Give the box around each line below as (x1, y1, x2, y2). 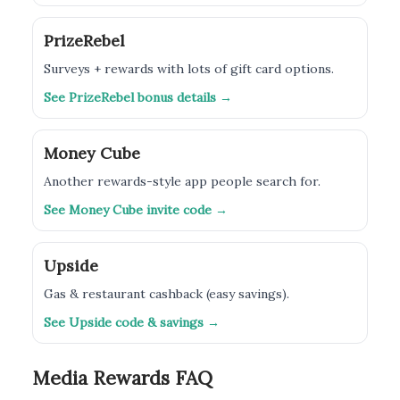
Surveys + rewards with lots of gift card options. (44, 61, 334, 77)
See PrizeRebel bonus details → (44, 89, 232, 105)
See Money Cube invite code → (44, 202, 228, 218)
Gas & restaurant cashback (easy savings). (44, 286, 289, 302)
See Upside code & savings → (44, 314, 220, 330)
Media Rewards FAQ (32, 366, 212, 390)
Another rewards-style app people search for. (44, 173, 321, 189)
